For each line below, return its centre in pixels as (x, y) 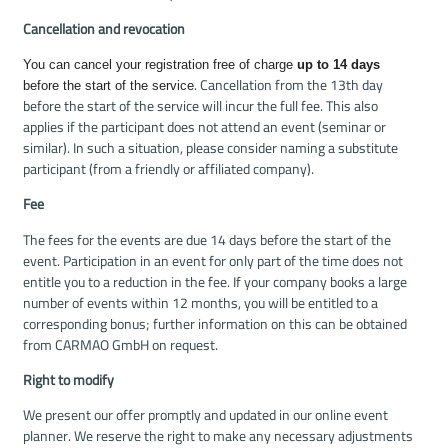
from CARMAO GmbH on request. (120, 344)
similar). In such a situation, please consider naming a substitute (210, 147)
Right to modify (68, 380)
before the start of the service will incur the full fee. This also (200, 105)
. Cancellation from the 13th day (288, 84)
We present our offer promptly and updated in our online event (205, 415)
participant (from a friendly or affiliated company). (168, 168)
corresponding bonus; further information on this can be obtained (215, 323)
